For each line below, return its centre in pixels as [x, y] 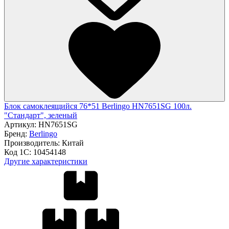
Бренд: [17, 133]
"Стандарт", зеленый [41, 115]
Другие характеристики [46, 161]
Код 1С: [19, 152]
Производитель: [33, 143]
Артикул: [21, 124]
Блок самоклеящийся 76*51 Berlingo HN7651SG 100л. [98, 106]
